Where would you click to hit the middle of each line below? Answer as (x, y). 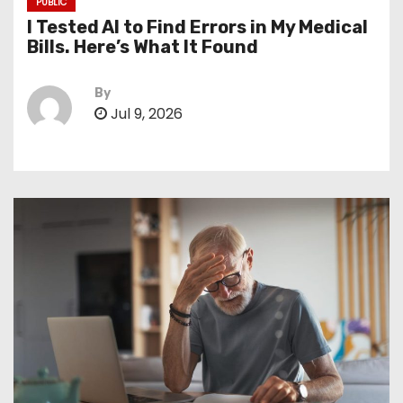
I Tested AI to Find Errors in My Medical (197, 27)
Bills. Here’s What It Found (143, 47)
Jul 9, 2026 (145, 114)
